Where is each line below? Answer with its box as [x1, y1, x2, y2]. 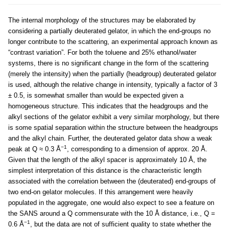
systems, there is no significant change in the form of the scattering [8, 59, 209, 67]
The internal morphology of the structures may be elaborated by [8, 16, 196, 24]
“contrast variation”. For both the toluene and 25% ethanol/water [8, 49, 196, 56]
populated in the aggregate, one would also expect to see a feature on [8, 199, 214, 207]
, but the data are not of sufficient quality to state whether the [30, 220, 211, 228]
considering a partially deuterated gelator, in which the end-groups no [8, 27, 211, 35]
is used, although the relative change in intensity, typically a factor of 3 [8, 81, 217, 88]
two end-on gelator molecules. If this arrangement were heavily [8, 188, 193, 196]
